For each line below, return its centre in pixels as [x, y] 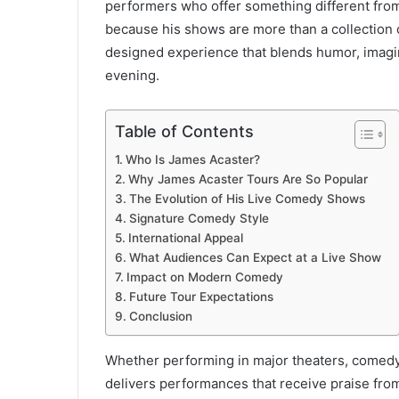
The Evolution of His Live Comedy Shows [247, 199]
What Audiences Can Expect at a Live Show [255, 257]
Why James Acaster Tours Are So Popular [248, 179]
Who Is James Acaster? [192, 159]
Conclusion [160, 316]
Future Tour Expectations [201, 297]
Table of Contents [184, 131]
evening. [132, 75]
